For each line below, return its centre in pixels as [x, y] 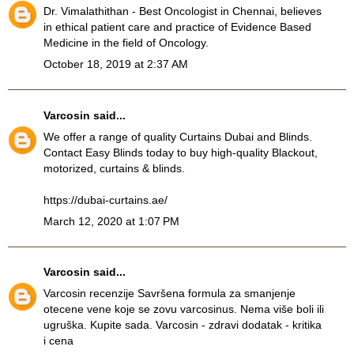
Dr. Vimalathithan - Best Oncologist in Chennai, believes [183, 11]
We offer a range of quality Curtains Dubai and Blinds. [178, 136]
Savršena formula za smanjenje [215, 294]
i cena [58, 341]
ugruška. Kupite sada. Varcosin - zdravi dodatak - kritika [183, 325]
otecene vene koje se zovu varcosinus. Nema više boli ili [184, 309]
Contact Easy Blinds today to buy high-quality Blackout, [181, 152]
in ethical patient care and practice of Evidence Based [177, 27]
